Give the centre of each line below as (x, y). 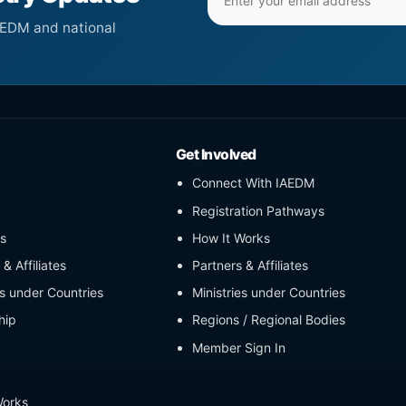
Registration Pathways (259, 210)
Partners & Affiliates (251, 265)
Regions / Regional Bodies (269, 320)
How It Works (232, 237)
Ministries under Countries (269, 293)
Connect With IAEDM (254, 183)
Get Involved (216, 155)
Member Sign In (239, 347)
